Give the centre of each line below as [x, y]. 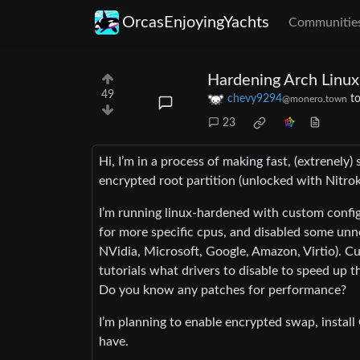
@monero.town [315, 99]
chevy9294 [255, 99]
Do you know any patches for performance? [223, 290]
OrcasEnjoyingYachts [196, 22]
